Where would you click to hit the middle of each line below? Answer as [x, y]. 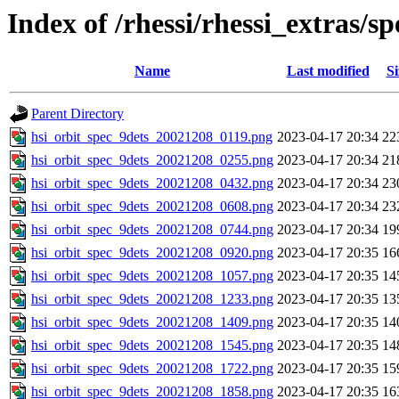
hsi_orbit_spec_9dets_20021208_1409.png [152, 322]
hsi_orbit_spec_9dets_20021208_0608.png [152, 207]
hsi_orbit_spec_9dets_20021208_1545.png [152, 346]
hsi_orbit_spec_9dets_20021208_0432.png [152, 183]
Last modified [328, 71]
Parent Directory [77, 114]
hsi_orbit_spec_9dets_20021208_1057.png [152, 276]
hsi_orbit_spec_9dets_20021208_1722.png [152, 369]
